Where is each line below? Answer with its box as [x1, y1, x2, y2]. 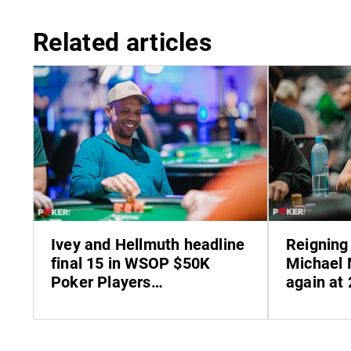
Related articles [33, 27, 212, 57]
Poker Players [51, 272, 151, 291]
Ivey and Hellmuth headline [51, 234, 245, 254]
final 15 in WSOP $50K [51, 253, 211, 273]
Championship [51, 291, 153, 310]
